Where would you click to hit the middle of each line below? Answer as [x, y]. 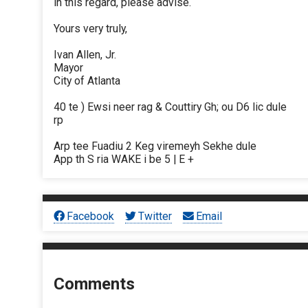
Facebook [91, 216]
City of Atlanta [87, 81]
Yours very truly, [90, 29]
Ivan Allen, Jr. [85, 55]
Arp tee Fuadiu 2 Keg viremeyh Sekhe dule [155, 146]
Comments [94, 284]
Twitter [155, 216]
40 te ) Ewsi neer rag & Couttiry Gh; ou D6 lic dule [170, 107]
